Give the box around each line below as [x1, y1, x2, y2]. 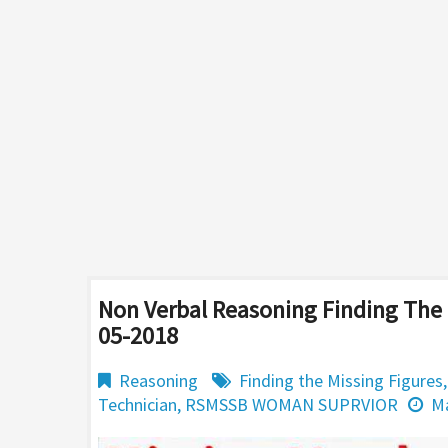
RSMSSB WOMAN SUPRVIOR [185, 393, 398, 416]
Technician [98, 393, 177, 416]
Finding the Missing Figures [239, 369, 443, 392]
